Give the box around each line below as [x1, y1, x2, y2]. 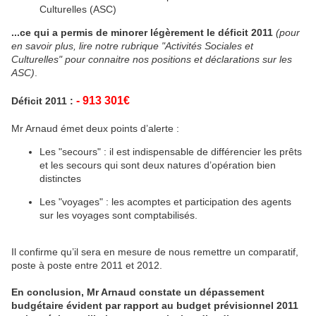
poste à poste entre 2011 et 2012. [11, 260, 162, 271]
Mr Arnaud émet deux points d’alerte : [11, 123, 179, 134]
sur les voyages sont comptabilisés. [39, 209, 197, 221]
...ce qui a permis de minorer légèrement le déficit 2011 [11, 27, 273, 38]
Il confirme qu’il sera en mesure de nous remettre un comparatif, [11, 246, 298, 257]
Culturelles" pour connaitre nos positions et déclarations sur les [11, 54, 292, 65]
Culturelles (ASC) [39, 4, 116, 15]
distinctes [39, 173, 81, 184]
